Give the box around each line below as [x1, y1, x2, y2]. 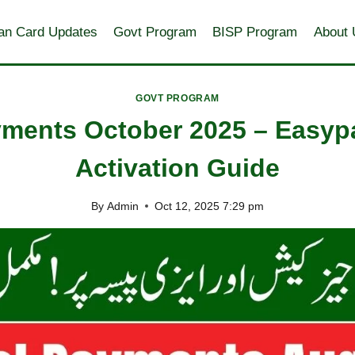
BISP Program [212, 24, 298, 40]
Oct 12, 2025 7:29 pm [154, 200, 264, 212]
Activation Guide [75, 153, 280, 182]
